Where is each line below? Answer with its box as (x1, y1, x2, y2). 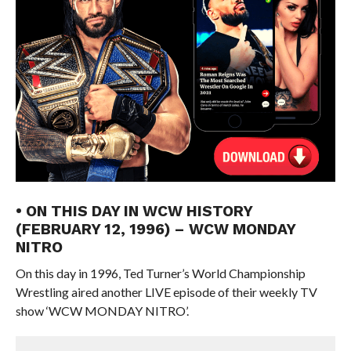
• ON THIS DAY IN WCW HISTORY (15, 201, 252, 220)
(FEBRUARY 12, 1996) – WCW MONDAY (15, 219, 295, 238)
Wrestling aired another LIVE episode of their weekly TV (15, 284, 317, 299)
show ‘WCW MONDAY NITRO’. (15, 302, 189, 318)
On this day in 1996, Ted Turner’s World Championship (15, 265, 306, 280)
